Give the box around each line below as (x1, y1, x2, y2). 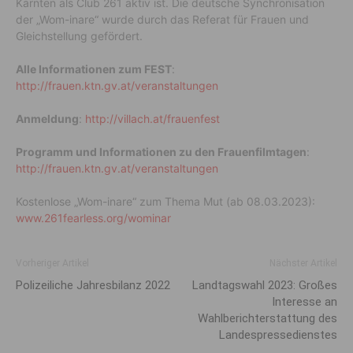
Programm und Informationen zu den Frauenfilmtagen (16, 144, 307, 158)
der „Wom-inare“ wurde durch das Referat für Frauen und (16, 12, 309, 26)
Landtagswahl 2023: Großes (192, 277, 337, 292)
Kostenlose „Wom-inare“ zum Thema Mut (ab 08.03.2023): (16, 194, 315, 208)
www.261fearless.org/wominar (16, 210, 171, 225)
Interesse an (272, 294, 337, 309)
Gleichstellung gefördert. (16, 28, 143, 43)
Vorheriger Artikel (16, 257, 89, 269)
